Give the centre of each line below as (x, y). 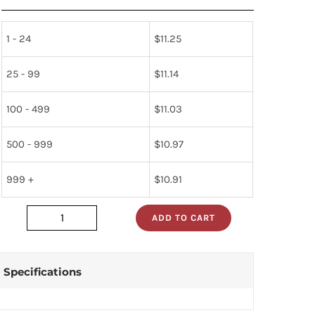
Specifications (42, 271)
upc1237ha (88, 227)
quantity (83, 247)
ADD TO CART (184, 217)
